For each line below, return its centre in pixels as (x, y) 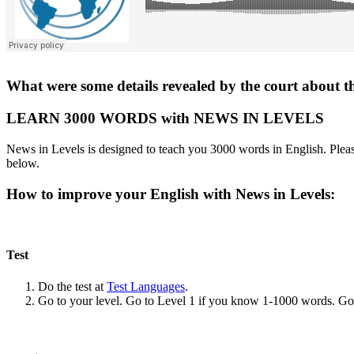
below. (23, 163)
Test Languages (146, 286)
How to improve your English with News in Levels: (173, 194)
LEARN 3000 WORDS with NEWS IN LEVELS (165, 119)
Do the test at (72, 286)
